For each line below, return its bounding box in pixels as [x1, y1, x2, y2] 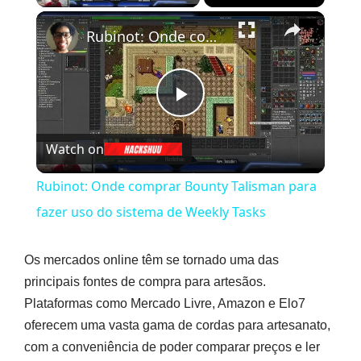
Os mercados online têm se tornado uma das [24, 253, 279, 268]
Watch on [45, 139, 104, 158]
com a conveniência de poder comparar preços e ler [24, 340, 320, 355]
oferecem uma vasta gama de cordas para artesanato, [24, 318, 330, 333]
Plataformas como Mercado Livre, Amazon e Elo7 [24, 297, 305, 311]
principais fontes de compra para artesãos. [24, 275, 266, 289]
